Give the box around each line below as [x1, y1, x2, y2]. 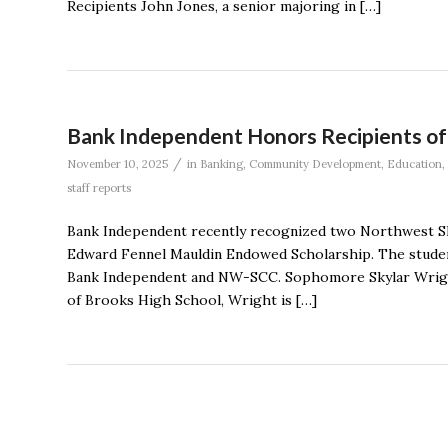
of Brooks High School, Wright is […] [67, 290, 317, 309]
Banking [200, 156, 243, 171]
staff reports [67, 180, 131, 195]
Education [387, 156, 442, 171]
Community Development [249, 156, 381, 171]
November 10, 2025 [67, 156, 168, 171]
